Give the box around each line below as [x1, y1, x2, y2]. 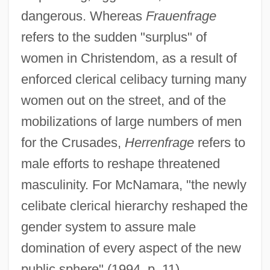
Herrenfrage [124, 134, 194, 150]
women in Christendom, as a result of [20, 50, 237, 66]
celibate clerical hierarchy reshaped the [20, 198, 248, 213]
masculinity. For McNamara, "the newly [20, 177, 246, 192]
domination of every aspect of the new [20, 240, 241, 256]
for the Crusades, [20, 134, 125, 150]
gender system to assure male [20, 219, 196, 234]
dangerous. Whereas [20, 8, 146, 24]
